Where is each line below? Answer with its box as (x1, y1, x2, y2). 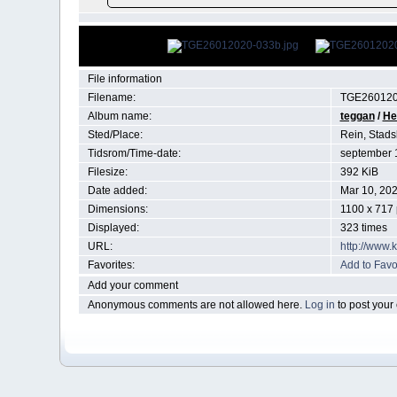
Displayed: (87, 222, 139, 234)
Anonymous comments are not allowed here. (87, 299, 305, 311)
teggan (339, 110, 375, 122)
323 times (339, 222, 387, 234)
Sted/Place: (87, 128, 143, 141)
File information (87, 73, 162, 85)
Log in (304, 299, 335, 311)
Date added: (87, 184, 147, 197)
